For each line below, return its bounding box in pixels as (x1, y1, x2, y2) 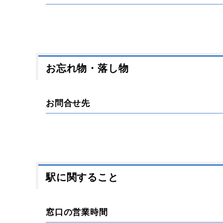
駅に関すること (46, 172, 118, 183)
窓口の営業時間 (46, 208, 108, 217)
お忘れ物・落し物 (46, 63, 129, 74)
